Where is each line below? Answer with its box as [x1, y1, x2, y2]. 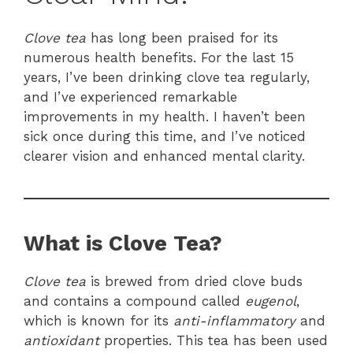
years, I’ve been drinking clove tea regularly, [24, 69, 310, 86]
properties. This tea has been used [99, 333, 328, 349]
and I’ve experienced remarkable [24, 89, 237, 106]
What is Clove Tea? [24, 231, 222, 257]
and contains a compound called [24, 293, 245, 310]
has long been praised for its [86, 30, 278, 46]
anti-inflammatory [173, 313, 295, 329]
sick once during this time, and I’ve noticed [24, 128, 306, 145]
